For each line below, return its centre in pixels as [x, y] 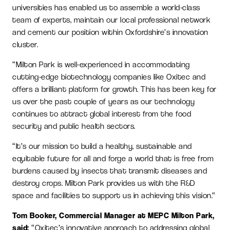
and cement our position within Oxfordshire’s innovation [110, 32]
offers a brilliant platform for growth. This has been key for [114, 89]
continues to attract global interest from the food [102, 113]
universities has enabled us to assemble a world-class [106, 7]
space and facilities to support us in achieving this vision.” [114, 195]
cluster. [25, 44]
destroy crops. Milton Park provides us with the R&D [104, 183]
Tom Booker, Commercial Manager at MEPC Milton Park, [113, 215]
